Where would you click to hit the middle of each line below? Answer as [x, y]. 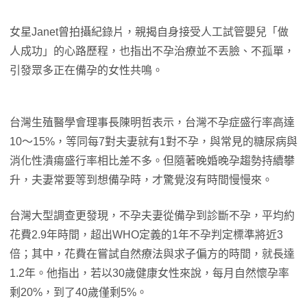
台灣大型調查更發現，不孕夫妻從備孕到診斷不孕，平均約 [152, 216]
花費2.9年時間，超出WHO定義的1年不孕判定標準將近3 [146, 235]
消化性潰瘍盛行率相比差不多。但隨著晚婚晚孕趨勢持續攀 [152, 161]
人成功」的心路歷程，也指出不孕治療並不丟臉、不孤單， [152, 51]
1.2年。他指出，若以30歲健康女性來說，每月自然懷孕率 [149, 273]
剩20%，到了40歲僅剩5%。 [78, 292]
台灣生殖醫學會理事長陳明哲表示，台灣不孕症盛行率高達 [152, 122]
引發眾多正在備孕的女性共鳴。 [86, 70]
